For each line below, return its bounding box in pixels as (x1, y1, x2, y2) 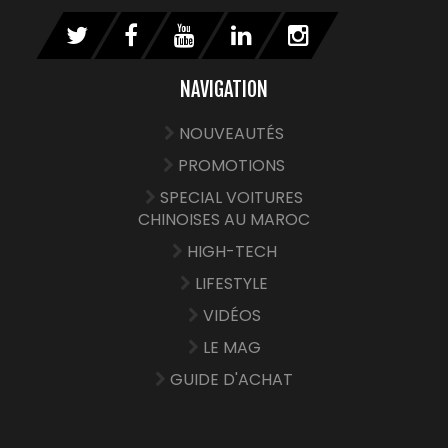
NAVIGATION (180, 76, 268, 102)
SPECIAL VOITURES (160, 185, 303, 209)
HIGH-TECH (186, 239, 277, 263)
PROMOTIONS (178, 153, 285, 177)
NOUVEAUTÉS (179, 121, 284, 145)
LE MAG (202, 335, 261, 359)
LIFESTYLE (195, 271, 268, 295)
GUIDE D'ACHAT (170, 367, 293, 391)
